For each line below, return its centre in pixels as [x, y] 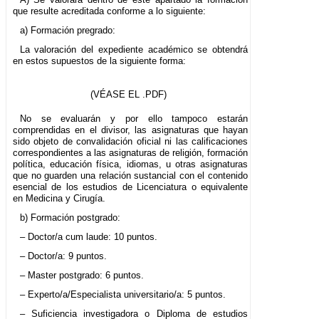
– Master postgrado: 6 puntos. [82, 276]
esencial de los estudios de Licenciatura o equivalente [131, 187]
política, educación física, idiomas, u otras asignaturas [131, 164]
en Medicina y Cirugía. [59, 199]
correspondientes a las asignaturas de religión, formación [131, 153]
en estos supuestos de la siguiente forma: [99, 61]
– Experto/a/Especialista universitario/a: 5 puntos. [122, 295]
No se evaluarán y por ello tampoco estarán [134, 119]
